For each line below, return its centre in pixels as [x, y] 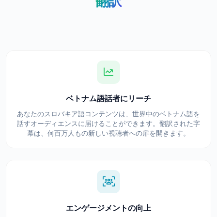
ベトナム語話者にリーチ [108, 98]
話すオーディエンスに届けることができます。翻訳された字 [108, 124]
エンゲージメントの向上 [108, 208]
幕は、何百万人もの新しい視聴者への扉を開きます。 [108, 133]
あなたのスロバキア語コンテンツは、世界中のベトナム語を [108, 114]
